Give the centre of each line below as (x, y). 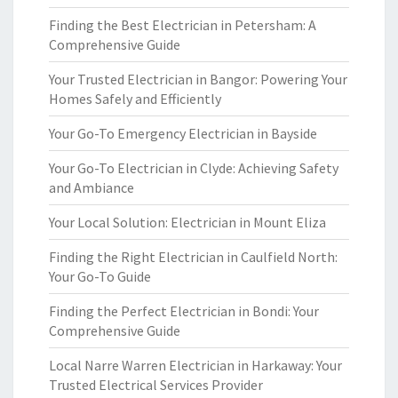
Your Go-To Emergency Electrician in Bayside (183, 133)
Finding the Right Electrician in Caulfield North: (193, 257)
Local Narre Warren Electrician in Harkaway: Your (195, 365)
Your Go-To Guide (100, 276)
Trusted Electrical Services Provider (156, 385)
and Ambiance (92, 187)
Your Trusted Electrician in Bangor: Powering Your (198, 79)
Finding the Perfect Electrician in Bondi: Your (184, 311)
